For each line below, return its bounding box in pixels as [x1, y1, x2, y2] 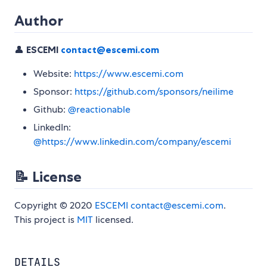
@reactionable [68, 103, 131, 116]
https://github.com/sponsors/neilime [74, 85, 234, 98]
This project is [14, 213, 77, 226]
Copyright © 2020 [14, 199, 95, 212]
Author [14, 12, 63, 30]
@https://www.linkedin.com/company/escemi [33, 135, 231, 148]
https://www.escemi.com [74, 67, 184, 80]
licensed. [93, 213, 133, 226]
